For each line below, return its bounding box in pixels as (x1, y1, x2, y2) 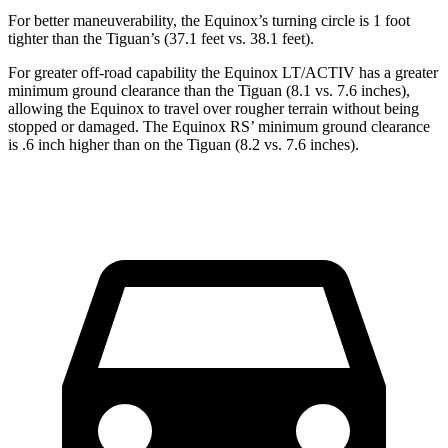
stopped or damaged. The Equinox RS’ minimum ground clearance (8, 118, 430, 136)
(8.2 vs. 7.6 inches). (231, 136, 359, 154)
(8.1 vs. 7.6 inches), (282, 82, 410, 100)
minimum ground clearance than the (8, 82, 238, 100)
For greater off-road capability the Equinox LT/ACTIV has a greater (8, 64, 438, 82)
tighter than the (8, 30, 106, 48)
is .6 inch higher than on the (8, 136, 187, 154)
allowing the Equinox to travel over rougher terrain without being (8, 100, 419, 118)
